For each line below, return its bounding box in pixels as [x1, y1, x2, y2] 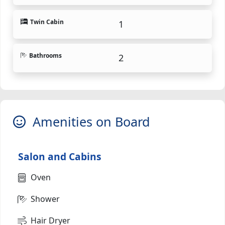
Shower [31, 193, 60, 204]
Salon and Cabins [18, 149, 101, 163]
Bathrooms [29, 51, 62, 60]
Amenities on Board [26, 113, 151, 130]
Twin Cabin [30, 17, 64, 26]
